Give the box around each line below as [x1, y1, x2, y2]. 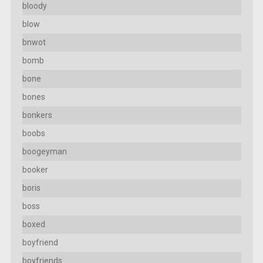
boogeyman [22, 147, 67, 157]
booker [22, 165, 48, 175]
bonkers [22, 110, 52, 120]
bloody [22, 1, 47, 11]
